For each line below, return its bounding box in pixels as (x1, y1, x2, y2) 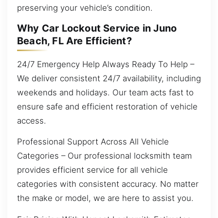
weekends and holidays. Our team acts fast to (17, 87, 194, 97)
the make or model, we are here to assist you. (17, 193, 194, 203)
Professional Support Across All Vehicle (17, 137, 169, 147)
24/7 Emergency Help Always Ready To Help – (17, 59, 194, 69)
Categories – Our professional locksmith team (17, 151, 192, 161)
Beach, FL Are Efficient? (17, 35, 132, 47)
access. (17, 115, 46, 126)
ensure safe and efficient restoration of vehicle (17, 101, 198, 111)
